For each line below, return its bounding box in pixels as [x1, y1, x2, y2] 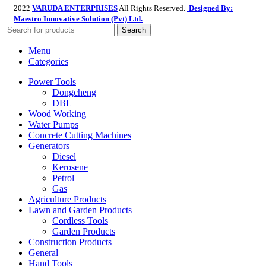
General [28, 248, 58, 258]
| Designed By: [185, 4, 233, 13]
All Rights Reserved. [118, 4, 185, 13]
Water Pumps [28, 119, 78, 130]
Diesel [52, 151, 76, 162]
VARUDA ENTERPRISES [32, 4, 118, 13]
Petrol [52, 173, 74, 183]
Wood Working [28, 109, 86, 119]
